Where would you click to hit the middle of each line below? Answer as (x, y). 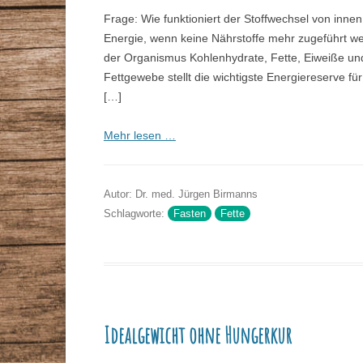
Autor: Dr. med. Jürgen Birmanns (180, 194)
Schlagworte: (135, 214)
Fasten (189, 214)
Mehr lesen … (139, 136)
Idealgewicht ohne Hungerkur (197, 335)
